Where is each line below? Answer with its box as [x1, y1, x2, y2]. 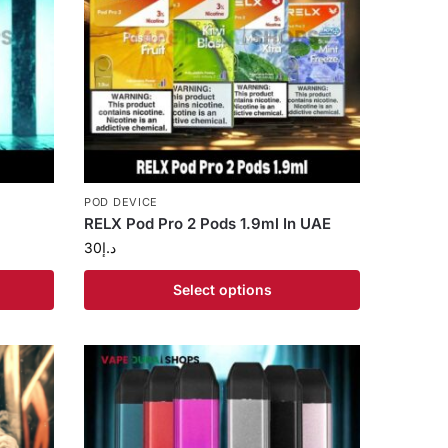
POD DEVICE [84, 195, 159, 210]
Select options [172, 281, 272, 299]
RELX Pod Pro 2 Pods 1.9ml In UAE [84, 214, 332, 234]
